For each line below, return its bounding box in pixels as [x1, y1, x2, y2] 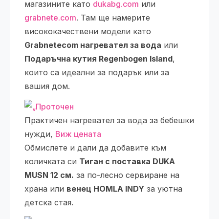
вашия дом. [24, 81, 70, 91]
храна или [24, 184, 66, 194]
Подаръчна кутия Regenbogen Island [24, 54, 173, 64]
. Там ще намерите [76, 13, 150, 22]
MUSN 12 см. [24, 170, 74, 180]
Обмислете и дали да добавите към [24, 143, 166, 153]
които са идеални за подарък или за [24, 67, 169, 77]
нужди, [24, 129, 55, 139]
